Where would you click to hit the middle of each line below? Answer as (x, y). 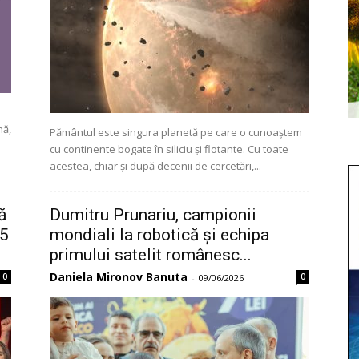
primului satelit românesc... (151, 255)
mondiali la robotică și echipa (159, 235)
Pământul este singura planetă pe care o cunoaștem (176, 132)
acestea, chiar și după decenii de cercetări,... (155, 166)
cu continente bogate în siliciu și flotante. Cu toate (169, 149)
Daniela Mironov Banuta (119, 277)
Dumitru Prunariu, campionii (153, 215)
